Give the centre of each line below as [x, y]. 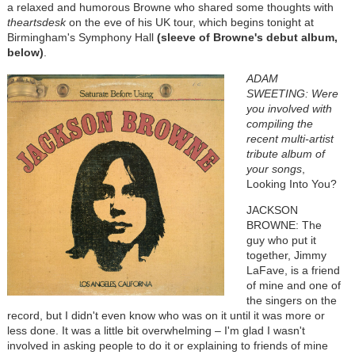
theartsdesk [36, 22]
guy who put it [281, 240]
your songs [274, 168]
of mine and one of [293, 285]
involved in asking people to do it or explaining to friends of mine [167, 345]
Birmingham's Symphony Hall [80, 37]
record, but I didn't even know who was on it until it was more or [166, 315]
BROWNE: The [284, 225]
